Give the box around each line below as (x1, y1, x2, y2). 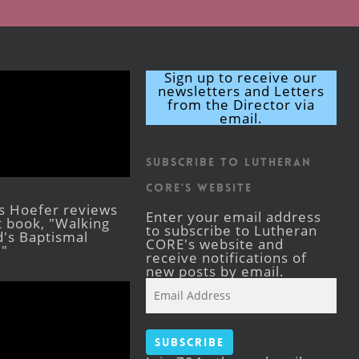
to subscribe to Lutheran (145, 221, 317, 240)
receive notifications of (145, 248, 307, 267)
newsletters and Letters (157, 82, 325, 100)
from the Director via (167, 95, 315, 114)
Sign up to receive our (164, 68, 318, 87)
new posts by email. (145, 262, 284, 280)
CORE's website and (145, 235, 284, 253)
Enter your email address (145, 208, 321, 226)
